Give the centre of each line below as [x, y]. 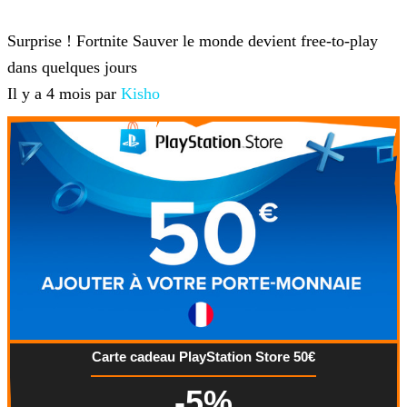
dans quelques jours [72, 67]
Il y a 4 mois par [64, 93]
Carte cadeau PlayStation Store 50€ [203, 356]
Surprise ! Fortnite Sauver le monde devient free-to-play [193, 40]
